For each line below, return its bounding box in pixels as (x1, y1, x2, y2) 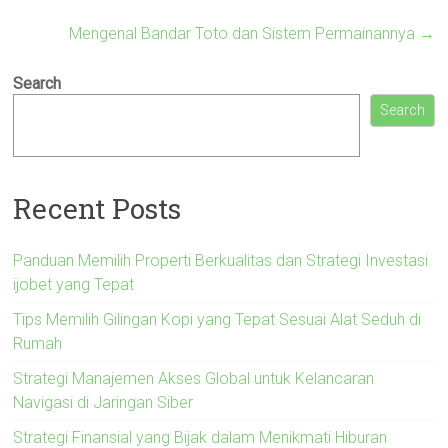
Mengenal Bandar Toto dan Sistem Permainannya (68, 24, 419, 43)
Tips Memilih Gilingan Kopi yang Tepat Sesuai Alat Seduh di (13, 309, 422, 329)
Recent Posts (13, 189, 182, 227)
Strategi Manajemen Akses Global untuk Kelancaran (13, 368, 375, 388)
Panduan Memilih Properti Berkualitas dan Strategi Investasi (13, 250, 429, 270)
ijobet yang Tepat (13, 274, 135, 294)
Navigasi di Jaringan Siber (13, 392, 194, 412)
